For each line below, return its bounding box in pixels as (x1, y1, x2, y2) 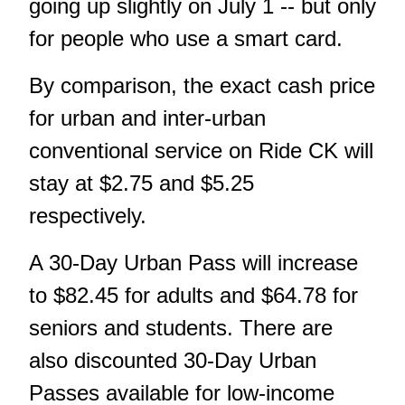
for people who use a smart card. (29, 25, 343, 51)
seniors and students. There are (29, 315, 333, 340)
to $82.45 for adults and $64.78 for (29, 282, 358, 307)
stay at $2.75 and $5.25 (29, 170, 254, 195)
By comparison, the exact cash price (29, 72, 375, 98)
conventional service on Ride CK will (29, 137, 373, 163)
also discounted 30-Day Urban (29, 347, 316, 372)
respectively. (29, 202, 146, 228)
